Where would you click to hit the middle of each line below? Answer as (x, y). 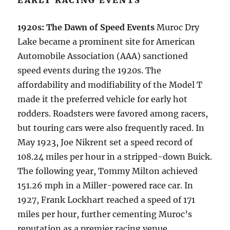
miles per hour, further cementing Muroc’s (105, 214)
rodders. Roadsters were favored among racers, (113, 114)
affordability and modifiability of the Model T (110, 85)
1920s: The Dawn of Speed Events (86, 27)
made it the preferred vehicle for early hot (103, 99)
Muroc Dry (177, 27)
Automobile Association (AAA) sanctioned (103, 56)
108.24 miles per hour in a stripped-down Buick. (115, 157)
